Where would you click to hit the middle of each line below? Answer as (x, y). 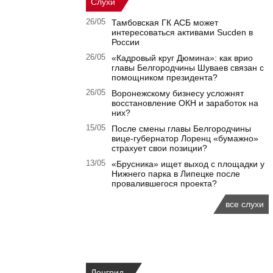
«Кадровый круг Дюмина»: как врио (182, 58)
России (126, 42)
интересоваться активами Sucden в (182, 33)
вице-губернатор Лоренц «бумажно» (185, 139)
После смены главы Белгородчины (181, 129)
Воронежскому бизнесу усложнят (178, 94)
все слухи (245, 204)
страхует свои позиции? (159, 148)
